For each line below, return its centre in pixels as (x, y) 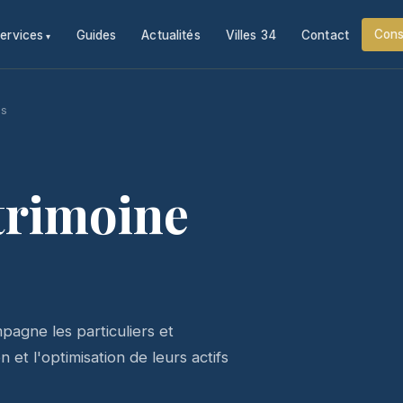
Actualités (171, 35)
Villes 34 (251, 35)
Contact (325, 35)
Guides (96, 35)
